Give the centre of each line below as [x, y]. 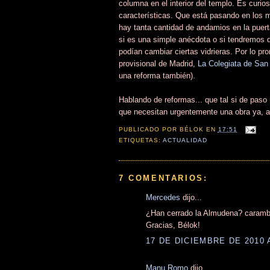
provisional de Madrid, [158, 63]
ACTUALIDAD [185, 140]
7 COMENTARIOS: [163, 178]
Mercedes [163, 197]
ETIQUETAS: [141, 140]
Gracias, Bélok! [173, 225]
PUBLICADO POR [149, 130]
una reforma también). [157, 75]
